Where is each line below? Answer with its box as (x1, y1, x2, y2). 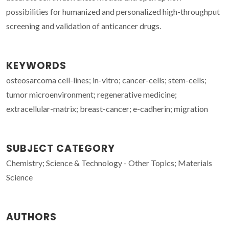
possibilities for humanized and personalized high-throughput (6, 6, 220, 16)
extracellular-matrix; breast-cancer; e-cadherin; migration (6, 103, 208, 113)
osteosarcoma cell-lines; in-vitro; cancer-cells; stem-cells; (6, 75, 207, 85)
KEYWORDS (6, 58, 66, 73)
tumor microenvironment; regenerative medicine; (6, 89, 177, 99)
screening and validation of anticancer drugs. (6, 20, 161, 31)
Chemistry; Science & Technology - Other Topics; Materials (6, 157, 212, 168)
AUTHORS (6, 210, 57, 224)
